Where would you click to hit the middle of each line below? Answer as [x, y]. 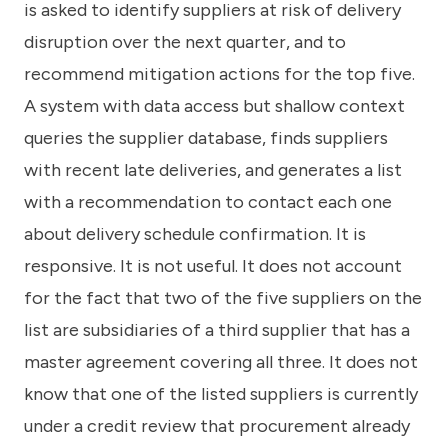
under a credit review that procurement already [217, 425]
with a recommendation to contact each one [208, 201]
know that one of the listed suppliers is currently [221, 393]
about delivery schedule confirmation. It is [195, 233]
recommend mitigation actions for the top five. [219, 73]
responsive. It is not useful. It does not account [213, 265]
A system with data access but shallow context [214, 105]
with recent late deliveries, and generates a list [213, 169]
